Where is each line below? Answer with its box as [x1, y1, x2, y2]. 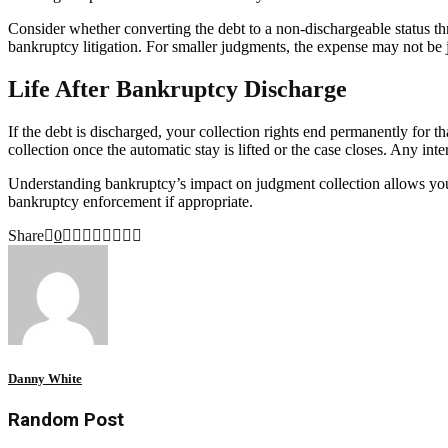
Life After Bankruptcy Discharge [8, 75, 347, 102]
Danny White [8, 370, 82, 386]
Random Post [8, 409, 124, 432]
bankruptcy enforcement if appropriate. [8, 192, 253, 210]
